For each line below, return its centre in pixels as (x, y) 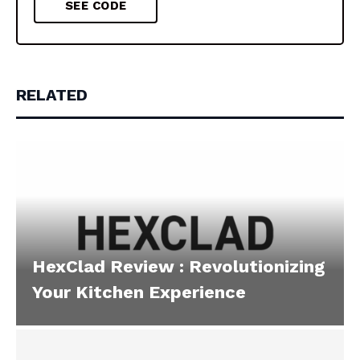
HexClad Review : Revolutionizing (178, 266)
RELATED (52, 95)
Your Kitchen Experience (139, 292)
